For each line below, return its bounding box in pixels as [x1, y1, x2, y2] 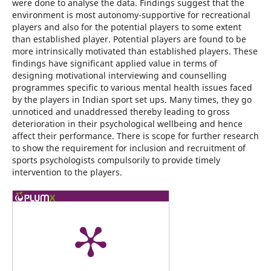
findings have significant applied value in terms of [11, 57, 217, 69]
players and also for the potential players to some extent [11, 21, 241, 33]
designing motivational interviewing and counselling [11, 70, 227, 81]
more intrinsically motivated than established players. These [11, 45, 258, 57]
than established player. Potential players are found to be [11, 33, 246, 45]
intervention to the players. [11, 166, 122, 178]
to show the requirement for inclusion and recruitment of [11, 142, 246, 154]
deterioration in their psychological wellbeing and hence [11, 118, 243, 129]
